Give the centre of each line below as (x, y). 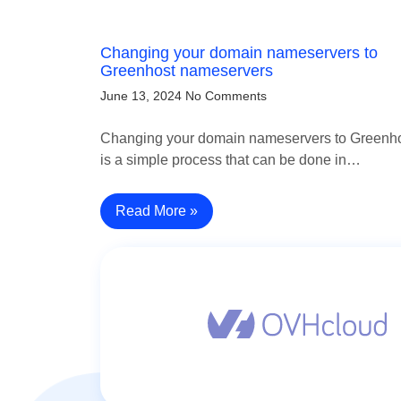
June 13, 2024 (141, 96)
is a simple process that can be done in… (230, 160)
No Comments (226, 96)
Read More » (157, 211)
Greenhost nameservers (187, 71)
